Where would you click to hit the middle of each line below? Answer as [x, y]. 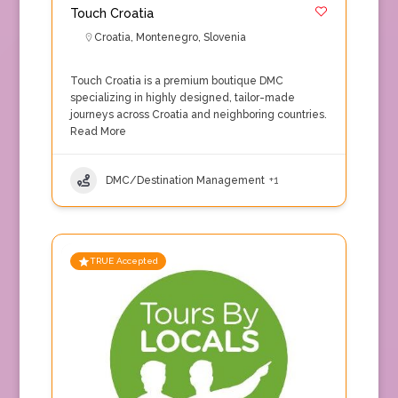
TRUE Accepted [123, 261]
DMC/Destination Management [185, 180]
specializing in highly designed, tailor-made [182, 98]
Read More [98, 131]
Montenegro [167, 37]
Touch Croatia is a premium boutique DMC [176, 81]
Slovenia [224, 37]
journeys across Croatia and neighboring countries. [198, 115]
